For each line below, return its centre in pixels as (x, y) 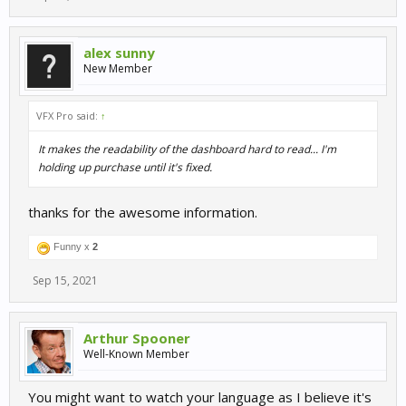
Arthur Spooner (137, 338)
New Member (118, 69)
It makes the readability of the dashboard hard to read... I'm (187, 150)
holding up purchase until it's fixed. (125, 168)
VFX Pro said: (68, 116)
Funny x (72, 247)
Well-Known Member (136, 354)
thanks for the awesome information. (143, 213)
